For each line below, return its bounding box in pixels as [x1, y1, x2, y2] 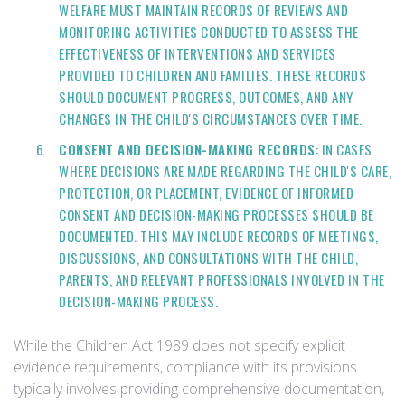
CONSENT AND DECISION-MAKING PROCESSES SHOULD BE [59, 204, 374, 224]
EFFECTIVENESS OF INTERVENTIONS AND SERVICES [59, 43, 336, 63]
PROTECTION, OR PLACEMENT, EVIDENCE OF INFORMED [59, 183, 353, 202]
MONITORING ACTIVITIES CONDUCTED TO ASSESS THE [59, 22, 359, 42]
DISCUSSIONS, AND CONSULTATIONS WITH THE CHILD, [59, 248, 358, 268]
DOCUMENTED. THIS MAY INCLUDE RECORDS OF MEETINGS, [59, 226, 379, 246]
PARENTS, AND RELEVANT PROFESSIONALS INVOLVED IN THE [59, 269, 385, 289]
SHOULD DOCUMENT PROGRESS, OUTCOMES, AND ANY [59, 87, 353, 107]
